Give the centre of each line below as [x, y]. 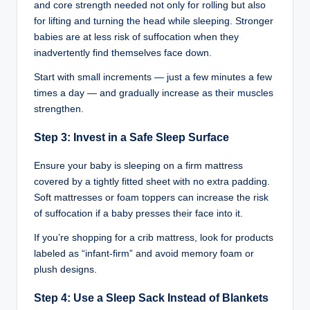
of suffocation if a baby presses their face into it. [138, 213]
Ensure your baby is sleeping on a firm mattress [138, 165]
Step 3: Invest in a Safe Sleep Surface [131, 138]
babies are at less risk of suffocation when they [136, 37]
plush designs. [65, 269]
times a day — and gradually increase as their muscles [154, 93]
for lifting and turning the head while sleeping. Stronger [154, 21]
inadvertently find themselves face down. [123, 53]
